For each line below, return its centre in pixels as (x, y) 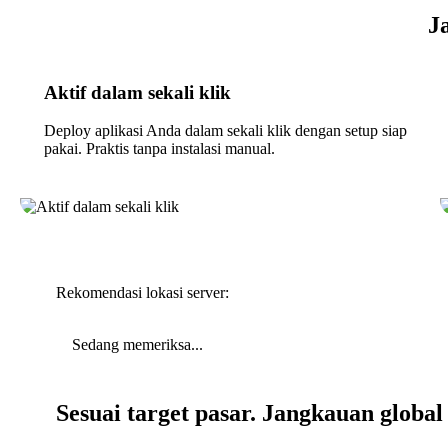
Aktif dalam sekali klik (137, 92)
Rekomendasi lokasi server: (142, 293)
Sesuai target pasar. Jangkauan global (249, 413)
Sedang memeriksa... (137, 345)
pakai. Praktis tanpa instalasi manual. (159, 149)
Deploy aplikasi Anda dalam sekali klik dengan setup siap (225, 131)
